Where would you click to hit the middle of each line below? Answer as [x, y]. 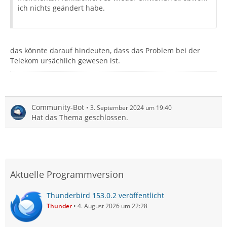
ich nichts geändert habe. [61, 8]
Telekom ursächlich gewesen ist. [65, 61]
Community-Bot [58, 107]
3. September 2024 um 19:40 [131, 108]
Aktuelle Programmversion [67, 174]
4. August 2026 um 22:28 [112, 206]
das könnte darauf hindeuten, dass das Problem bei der [105, 50]
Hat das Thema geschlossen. [80, 117]
